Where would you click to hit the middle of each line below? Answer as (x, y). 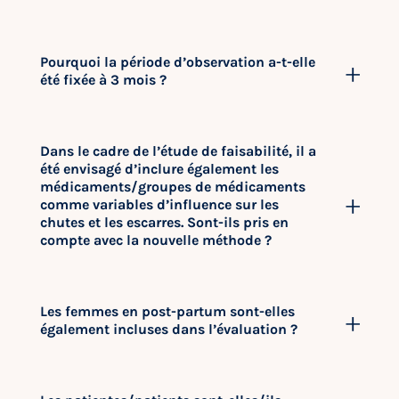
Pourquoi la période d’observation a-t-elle (178, 62)
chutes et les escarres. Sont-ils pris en (164, 222)
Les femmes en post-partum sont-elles (167, 311)
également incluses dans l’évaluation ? (169, 329)
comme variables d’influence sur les (159, 204)
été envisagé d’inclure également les (159, 169)
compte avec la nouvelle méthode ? (156, 240)
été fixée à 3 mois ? (103, 80)
